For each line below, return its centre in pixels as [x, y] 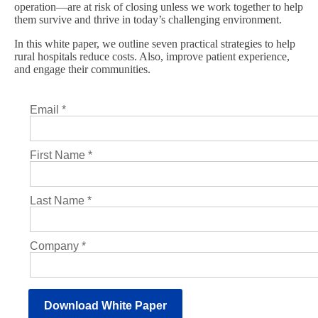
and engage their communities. [82, 69]
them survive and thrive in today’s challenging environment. [148, 19]
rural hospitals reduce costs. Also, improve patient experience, [152, 56]
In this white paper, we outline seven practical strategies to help [155, 43]
